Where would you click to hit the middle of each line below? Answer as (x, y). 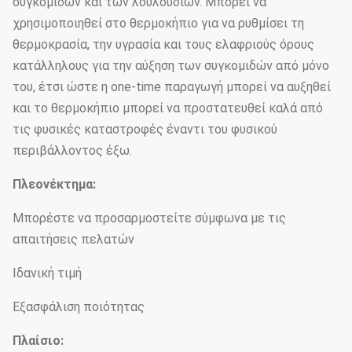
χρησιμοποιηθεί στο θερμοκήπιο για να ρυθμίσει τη (158, 23)
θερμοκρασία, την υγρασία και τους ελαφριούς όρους (163, 44)
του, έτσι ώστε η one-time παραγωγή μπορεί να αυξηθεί (172, 87)
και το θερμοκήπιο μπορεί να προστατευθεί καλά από (168, 108)
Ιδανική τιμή (47, 273)
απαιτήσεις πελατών (73, 239)
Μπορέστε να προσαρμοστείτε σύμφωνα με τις (149, 218)
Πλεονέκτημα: (54, 184)
